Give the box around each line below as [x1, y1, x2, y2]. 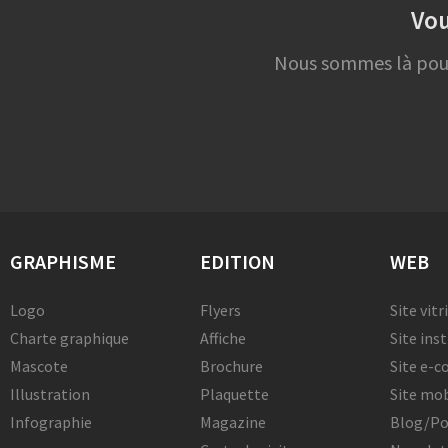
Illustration [10, 384, 90, 405]
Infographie [10, 412, 92, 433]
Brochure [199, 356, 263, 377]
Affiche [199, 328, 246, 349]
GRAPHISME [10, 249, 116, 275]
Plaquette [199, 384, 269, 405]
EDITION [199, 249, 275, 275]
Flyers [199, 300, 241, 321]
